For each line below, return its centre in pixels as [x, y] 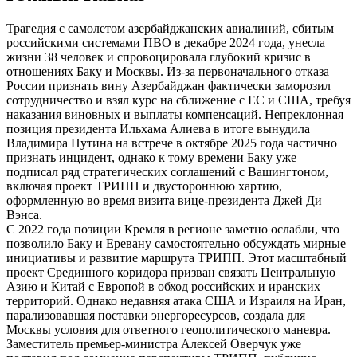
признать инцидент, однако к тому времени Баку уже [151, 157]
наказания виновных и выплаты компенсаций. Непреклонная [175, 114]
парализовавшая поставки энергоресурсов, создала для [156, 315]
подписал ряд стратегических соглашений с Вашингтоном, [167, 171]
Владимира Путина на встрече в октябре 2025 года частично [172, 143]
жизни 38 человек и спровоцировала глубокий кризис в [159, 57]
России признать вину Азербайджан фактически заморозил [169, 85]
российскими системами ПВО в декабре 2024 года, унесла [166, 42]
